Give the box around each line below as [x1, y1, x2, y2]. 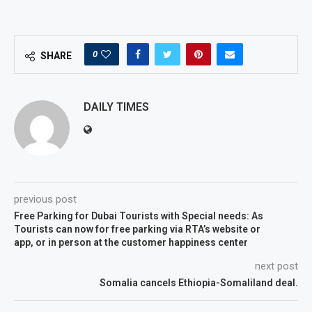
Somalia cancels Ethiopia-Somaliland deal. [100, 277, 298, 289]
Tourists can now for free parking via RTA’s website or [14, 224, 260, 235]
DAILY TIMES [84, 100, 149, 114]
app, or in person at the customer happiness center [14, 237, 248, 249]
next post [255, 260, 298, 273]
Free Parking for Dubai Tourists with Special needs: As [14, 210, 263, 222]
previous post [14, 193, 77, 206]
